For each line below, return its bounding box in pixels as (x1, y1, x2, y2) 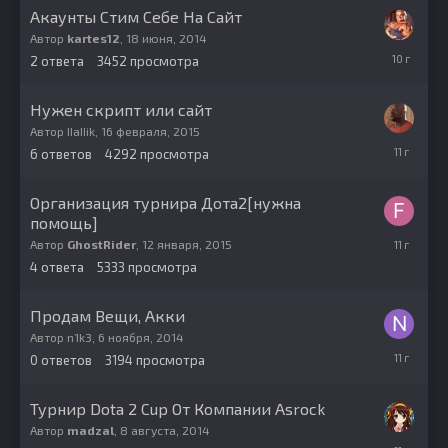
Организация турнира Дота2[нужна (30, 193, 301, 213)
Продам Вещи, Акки (30, 306, 185, 326)
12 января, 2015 (142, 237, 232, 252)
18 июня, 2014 (126, 31, 207, 46)
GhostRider (67, 237, 136, 252)
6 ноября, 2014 (98, 330, 184, 345)
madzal (67, 423, 114, 438)
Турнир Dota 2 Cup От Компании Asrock (30, 399, 325, 419)
